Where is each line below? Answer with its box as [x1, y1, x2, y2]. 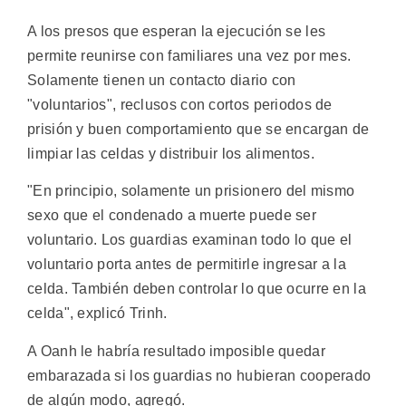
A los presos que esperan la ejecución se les [27, 23, 326, 39]
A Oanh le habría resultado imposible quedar [27, 343, 325, 359]
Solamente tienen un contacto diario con [27, 72, 296, 88]
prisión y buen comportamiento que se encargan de [27, 121, 370, 137]
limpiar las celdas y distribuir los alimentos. [27, 145, 314, 161]
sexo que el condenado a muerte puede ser [27, 208, 316, 224]
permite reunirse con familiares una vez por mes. [27, 47, 352, 63]
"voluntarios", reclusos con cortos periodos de [27, 96, 333, 112]
